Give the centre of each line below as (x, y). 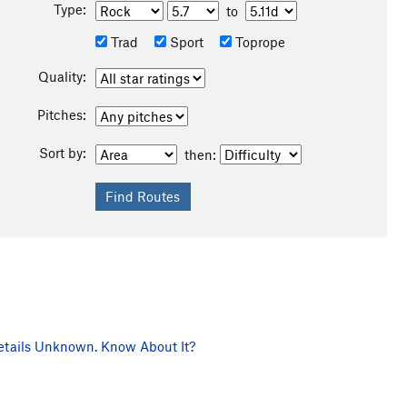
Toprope (258, 42)
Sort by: (62, 153)
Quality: (62, 76)
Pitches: (61, 114)
